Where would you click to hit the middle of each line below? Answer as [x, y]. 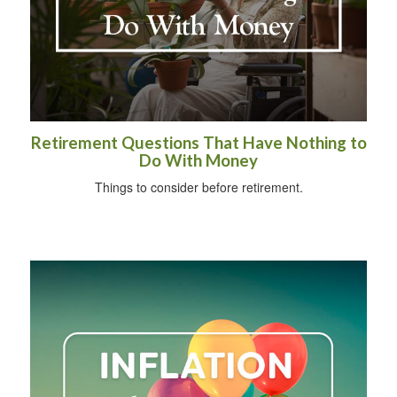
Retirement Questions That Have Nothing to [198, 143]
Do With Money [198, 161]
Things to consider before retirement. [198, 187]
